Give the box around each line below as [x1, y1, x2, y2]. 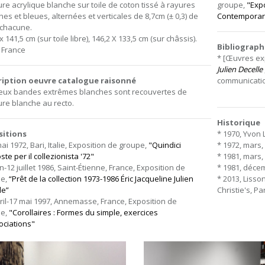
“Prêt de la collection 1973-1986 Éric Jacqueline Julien [9, 173, 193, 184]
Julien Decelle [216, 64, 263, 75]
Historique [216, 117, 260, 128]
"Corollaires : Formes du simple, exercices [9, 207, 158, 218]
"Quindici [148, 140, 181, 150]
